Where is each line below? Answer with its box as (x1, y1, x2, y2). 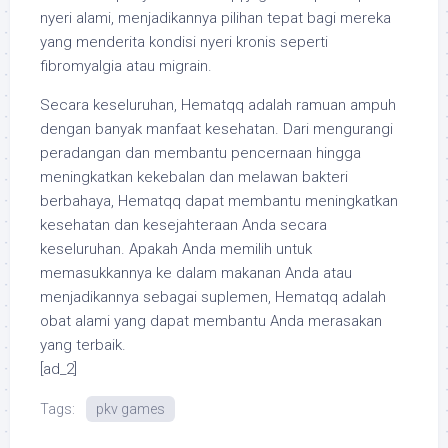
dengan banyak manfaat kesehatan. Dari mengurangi (40, 120, 393, 138)
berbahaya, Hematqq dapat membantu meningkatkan (40, 192, 398, 210)
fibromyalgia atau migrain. (40, 57, 212, 75)
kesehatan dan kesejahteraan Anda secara (40, 216, 327, 234)
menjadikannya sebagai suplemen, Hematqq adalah (40, 288, 386, 306)
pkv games (96, 401, 165, 417)
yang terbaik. (40, 336, 126, 354)
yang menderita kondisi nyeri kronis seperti (40, 33, 328, 51)
